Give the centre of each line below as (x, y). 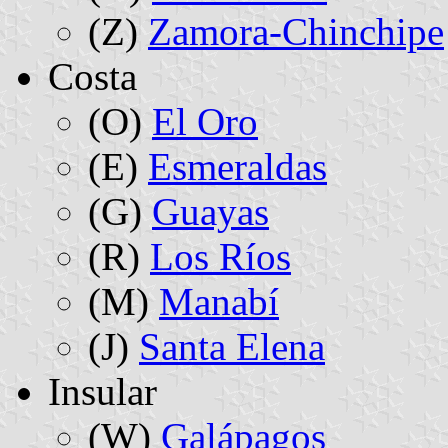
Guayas (210, 211)
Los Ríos (220, 256)
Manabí (219, 301)
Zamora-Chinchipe (296, 31)
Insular (102, 391)
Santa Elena (232, 346)
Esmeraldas (237, 166)
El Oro (205, 121)
